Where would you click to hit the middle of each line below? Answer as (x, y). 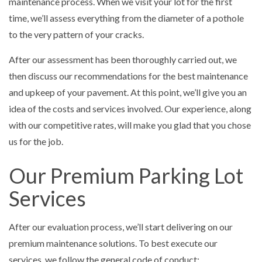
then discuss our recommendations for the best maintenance (128, 76)
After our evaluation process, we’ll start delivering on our (121, 227)
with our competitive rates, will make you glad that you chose (130, 125)
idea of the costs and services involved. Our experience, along (130, 109)
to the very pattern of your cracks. (76, 35)
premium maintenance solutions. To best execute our (113, 243)
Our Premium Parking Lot (126, 176)
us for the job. (36, 142)
